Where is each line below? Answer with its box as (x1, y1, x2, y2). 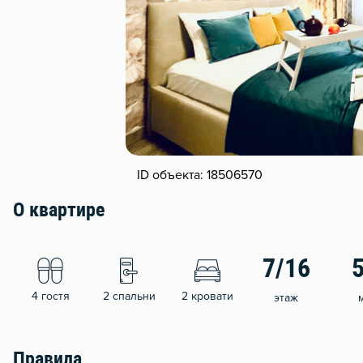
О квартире (13, 202, 105, 222)
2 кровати (181, 291, 233, 303)
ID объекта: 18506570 (136, 169, 263, 182)
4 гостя (31, 291, 70, 303)
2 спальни (102, 291, 156, 303)
